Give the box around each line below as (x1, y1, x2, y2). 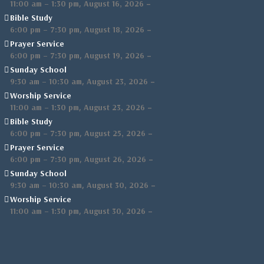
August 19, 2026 (84, 50, 144, 61)
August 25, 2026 (84, 128, 146, 138)
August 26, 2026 (84, 154, 146, 164)
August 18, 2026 (84, 24, 144, 35)
